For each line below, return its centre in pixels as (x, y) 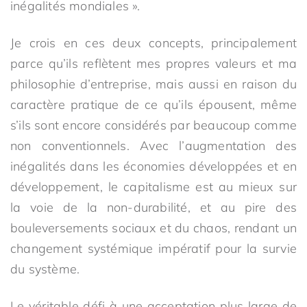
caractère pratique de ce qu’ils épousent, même (153, 105)
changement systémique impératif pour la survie (153, 248)
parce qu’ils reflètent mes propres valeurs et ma (153, 63)
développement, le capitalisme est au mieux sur (153, 187)
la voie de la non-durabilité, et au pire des (153, 207)
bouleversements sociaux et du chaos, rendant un (153, 228)
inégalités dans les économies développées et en (153, 166)
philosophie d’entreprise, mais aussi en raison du (153, 84)
